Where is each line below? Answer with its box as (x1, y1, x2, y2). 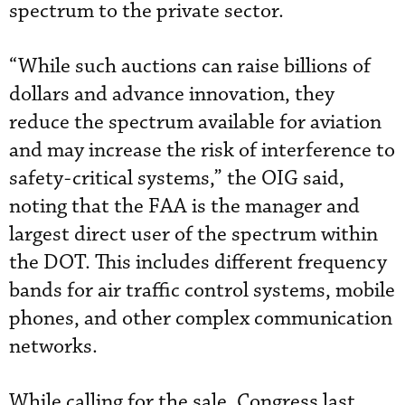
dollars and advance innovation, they (9, 80, 334, 108)
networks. (9, 333, 98, 360)
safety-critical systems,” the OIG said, (9, 165, 344, 192)
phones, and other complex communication (9, 305, 392, 332)
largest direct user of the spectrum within (9, 221, 378, 248)
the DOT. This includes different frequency (9, 249, 387, 276)
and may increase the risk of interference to (9, 137, 395, 164)
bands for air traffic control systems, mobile (9, 277, 395, 304)
